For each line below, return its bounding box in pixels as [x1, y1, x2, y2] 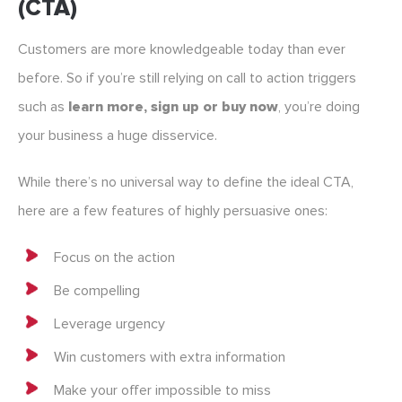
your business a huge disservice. [18, 127, 217, 145]
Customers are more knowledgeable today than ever [18, 40, 345, 59]
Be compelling [54, 282, 140, 301]
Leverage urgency [54, 315, 165, 334]
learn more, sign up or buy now [68, 98, 278, 117]
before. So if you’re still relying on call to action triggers [18, 69, 356, 88]
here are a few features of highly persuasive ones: [18, 202, 328, 221]
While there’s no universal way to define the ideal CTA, [18, 173, 354, 192]
